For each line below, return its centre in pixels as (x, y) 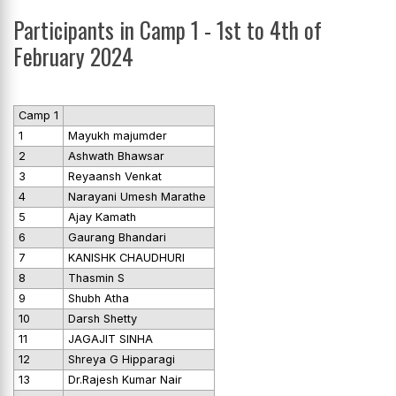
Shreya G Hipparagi (123, 359)
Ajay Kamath (102, 217)
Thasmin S (96, 278)
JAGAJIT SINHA (110, 339)
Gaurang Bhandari (117, 237)
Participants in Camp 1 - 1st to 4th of (168, 30)
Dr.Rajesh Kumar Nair (125, 379)
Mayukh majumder (119, 135)
